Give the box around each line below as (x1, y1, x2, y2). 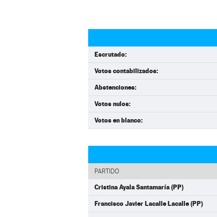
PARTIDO (94, 168, 119, 175)
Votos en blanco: (94, 116, 143, 124)
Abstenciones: (94, 83, 137, 91)
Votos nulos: (94, 100, 131, 108)
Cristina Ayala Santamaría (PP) (94, 183, 184, 191)
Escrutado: (94, 50, 127, 58)
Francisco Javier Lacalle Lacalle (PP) (94, 200, 203, 207)
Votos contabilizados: (94, 67, 158, 75)
